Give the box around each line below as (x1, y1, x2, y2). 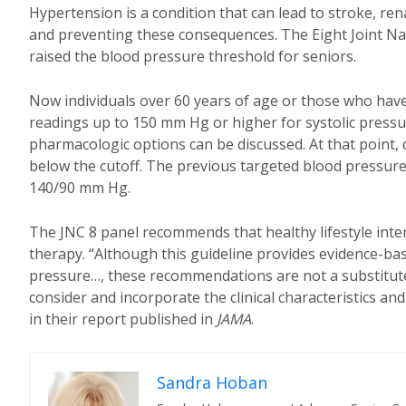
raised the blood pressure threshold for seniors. (29, 46, 356, 66)
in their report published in (29, 309, 217, 329)
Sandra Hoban (157, 372, 267, 393)
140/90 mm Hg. (29, 178, 130, 198)
